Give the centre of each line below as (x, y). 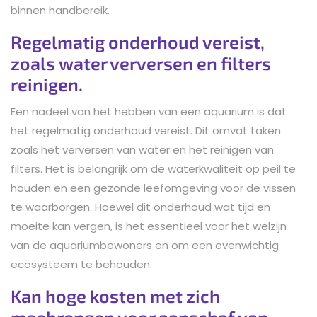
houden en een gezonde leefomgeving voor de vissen (153, 188)
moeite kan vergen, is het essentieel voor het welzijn (149, 226)
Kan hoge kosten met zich (115, 295)
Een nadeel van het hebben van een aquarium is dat (149, 111)
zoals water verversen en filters (141, 63)
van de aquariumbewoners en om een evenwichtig (145, 245)
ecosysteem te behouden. (81, 264)
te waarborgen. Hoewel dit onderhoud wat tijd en (140, 207)
